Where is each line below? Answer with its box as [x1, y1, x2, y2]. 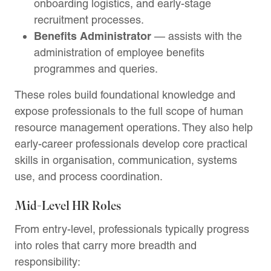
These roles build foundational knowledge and [15, 88, 235, 101]
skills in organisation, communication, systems [15, 153, 237, 166]
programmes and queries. [34, 62, 158, 75]
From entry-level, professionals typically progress [15, 222, 249, 235]
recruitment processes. [34, 13, 144, 26]
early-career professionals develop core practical [15, 137, 247, 150]
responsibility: [15, 255, 80, 268]
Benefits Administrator [34, 28, 151, 43]
